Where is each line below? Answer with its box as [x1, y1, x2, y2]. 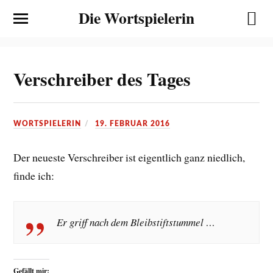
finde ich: [13, 168, 55, 183]
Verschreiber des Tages [13, 65, 191, 92]
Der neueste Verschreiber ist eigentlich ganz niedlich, [13, 149, 246, 165]
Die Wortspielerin [79, 6, 194, 29]
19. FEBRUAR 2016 [95, 119, 171, 127]
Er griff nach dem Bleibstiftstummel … [57, 214, 216, 229]
